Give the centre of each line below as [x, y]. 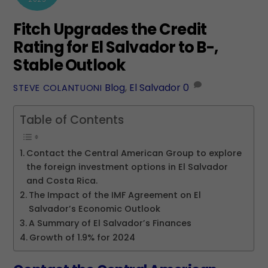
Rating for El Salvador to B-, [116, 48]
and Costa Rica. [62, 181]
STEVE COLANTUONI [58, 88]
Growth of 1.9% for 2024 [83, 238]
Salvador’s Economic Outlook [95, 209]
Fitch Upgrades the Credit [110, 30]
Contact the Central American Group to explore [134, 153]
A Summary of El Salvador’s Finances [110, 223]
